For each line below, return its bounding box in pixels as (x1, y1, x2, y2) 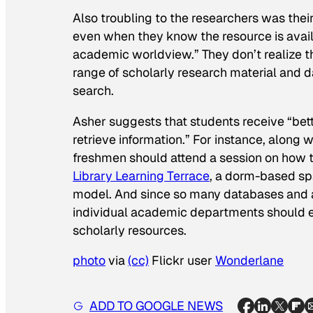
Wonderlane (215, 252, 284, 269)
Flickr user (149, 252, 215, 269)
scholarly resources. (73, 221, 187, 238)
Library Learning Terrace (73, 167, 210, 184)
